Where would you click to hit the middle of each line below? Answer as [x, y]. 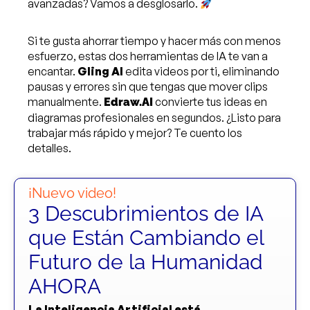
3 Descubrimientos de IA [146, 213]
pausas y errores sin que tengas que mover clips [148, 86]
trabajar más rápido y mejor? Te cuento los [135, 133]
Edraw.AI [128, 102]
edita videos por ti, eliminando [201, 71]
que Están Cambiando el [146, 238]
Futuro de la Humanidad [146, 262]
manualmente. [66, 102]
